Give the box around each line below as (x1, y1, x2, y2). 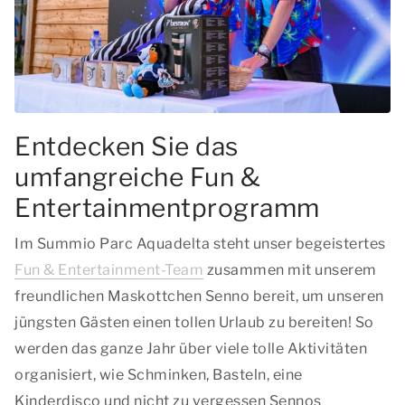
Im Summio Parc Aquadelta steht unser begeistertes (14, 235, 386, 252)
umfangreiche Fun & (14, 162, 260, 193)
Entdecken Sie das (14, 131, 239, 162)
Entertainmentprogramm (14, 193, 320, 223)
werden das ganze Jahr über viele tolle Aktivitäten (14, 340, 367, 357)
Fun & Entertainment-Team (14, 261, 203, 278)
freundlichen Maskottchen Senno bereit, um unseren (14, 287, 384, 305)
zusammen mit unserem (203, 261, 377, 278)
